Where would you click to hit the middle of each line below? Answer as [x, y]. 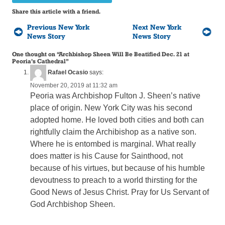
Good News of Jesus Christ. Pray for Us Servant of [120, 192]
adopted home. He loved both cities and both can [117, 120]
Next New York [157, 27]
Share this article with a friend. [57, 11]
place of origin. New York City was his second [111, 107]
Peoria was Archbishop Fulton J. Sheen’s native [116, 95]
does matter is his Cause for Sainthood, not [107, 156]
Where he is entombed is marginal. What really [113, 144]
